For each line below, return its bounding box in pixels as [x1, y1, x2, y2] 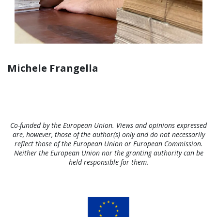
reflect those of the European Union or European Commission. [14, 139, 203, 149]
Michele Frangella [7, 61, 98, 75]
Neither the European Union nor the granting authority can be [14, 148, 203, 158]
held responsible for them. [68, 157, 149, 167]
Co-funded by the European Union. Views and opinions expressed [10, 121, 207, 130]
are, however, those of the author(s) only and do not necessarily [12, 130, 205, 139]
